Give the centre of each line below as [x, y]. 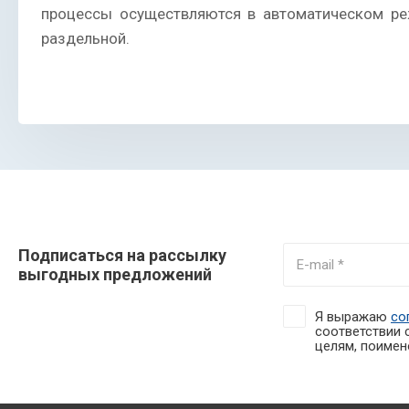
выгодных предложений [115, 275]
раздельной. [85, 39]
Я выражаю [353, 317]
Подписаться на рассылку [122, 256]
